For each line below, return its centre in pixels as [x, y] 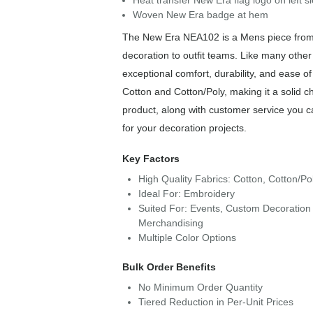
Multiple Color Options [187, 238]
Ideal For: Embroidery [186, 194]
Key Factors [151, 159]
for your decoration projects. [184, 128]
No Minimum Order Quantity [200, 287]
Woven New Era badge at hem [200, 15]
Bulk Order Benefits [169, 267]
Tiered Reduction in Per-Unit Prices [216, 302]
